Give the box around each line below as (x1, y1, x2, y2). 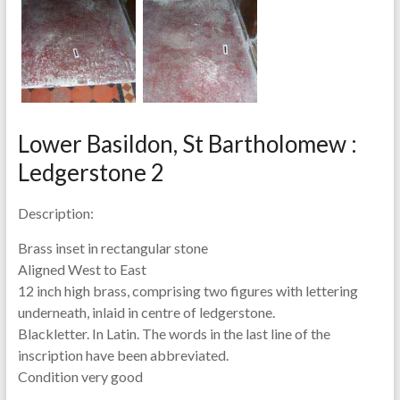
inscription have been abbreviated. (17, 346, 229, 363)
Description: (17, 204, 94, 221)
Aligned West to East (17, 260, 146, 278)
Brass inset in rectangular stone (17, 238, 208, 256)
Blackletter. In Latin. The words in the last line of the (17, 324, 330, 342)
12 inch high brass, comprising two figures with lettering (17, 281, 358, 299)
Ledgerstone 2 (17, 157, 164, 187)
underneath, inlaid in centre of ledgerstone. (17, 303, 275, 321)
